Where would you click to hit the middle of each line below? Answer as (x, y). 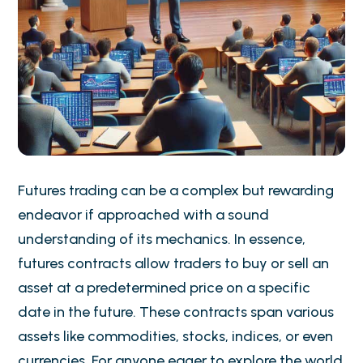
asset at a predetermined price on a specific (164, 287)
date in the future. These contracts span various (176, 312)
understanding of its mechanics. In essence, (162, 239)
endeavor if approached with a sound (144, 214)
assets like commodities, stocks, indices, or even (176, 336)
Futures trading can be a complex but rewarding (176, 190)
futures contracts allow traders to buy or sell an (174, 263)
